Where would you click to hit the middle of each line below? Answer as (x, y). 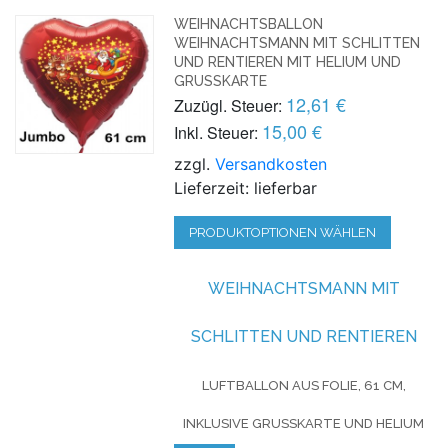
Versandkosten (271, 163)
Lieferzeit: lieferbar (246, 187)
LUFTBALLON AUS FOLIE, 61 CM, (303, 385)
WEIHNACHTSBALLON (249, 23)
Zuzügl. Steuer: (228, 105)
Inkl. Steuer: (216, 132)
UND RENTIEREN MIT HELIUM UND (288, 61)
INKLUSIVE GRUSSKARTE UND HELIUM (304, 423)
